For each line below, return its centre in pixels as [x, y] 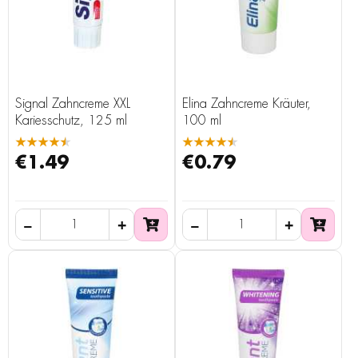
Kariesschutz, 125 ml [71, 121]
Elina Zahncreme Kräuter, [247, 104]
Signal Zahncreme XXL [73, 104]
